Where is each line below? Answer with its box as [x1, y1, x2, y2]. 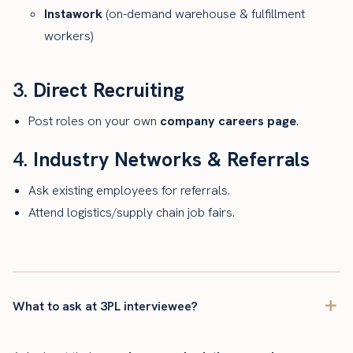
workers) [44, 27, 93, 44]
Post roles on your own [28, 112, 160, 129]
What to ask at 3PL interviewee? [13, 297, 198, 314]
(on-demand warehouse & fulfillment [102, 5, 305, 22]
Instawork [44, 5, 102, 22]
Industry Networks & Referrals [33, 146, 310, 173]
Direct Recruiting [33, 76, 184, 103]
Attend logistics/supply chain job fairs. [28, 203, 235, 221]
